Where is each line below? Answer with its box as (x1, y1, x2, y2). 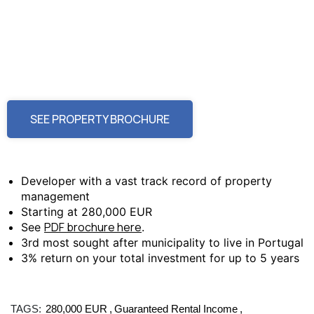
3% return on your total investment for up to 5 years (21, 251, 299, 265)
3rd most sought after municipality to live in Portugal (21, 235, 303, 250)
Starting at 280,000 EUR (21, 205, 152, 219)
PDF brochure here (44, 219, 142, 235)
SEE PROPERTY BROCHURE (30, 111, 170, 127)
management (21, 189, 90, 203)
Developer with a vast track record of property (21, 174, 272, 188)
